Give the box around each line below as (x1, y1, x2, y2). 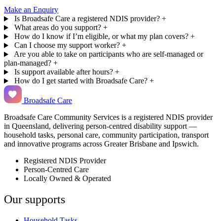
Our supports (4, 193, 65, 206)
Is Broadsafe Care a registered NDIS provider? (14, 14, 160, 23)
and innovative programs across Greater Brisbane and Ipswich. (4, 140, 199, 148)
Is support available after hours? (14, 68, 113, 76)
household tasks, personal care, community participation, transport (4, 131, 209, 140)
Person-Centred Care (24, 165, 89, 174)
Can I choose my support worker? (14, 41, 120, 50)
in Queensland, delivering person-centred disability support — (4, 122, 197, 131)
